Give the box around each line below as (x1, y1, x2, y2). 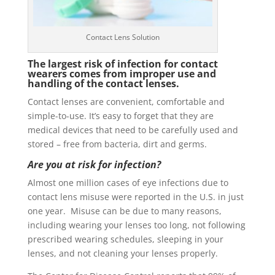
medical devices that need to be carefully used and (27, 123, 238, 136)
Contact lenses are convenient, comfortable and (27, 95, 225, 107)
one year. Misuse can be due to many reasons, (27, 204, 222, 217)
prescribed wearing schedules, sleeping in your (27, 233, 223, 245)
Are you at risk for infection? (27, 157, 161, 171)
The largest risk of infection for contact (27, 56, 218, 71)
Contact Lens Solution (85, 31, 160, 42)
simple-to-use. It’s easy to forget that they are (27, 109, 214, 122)
